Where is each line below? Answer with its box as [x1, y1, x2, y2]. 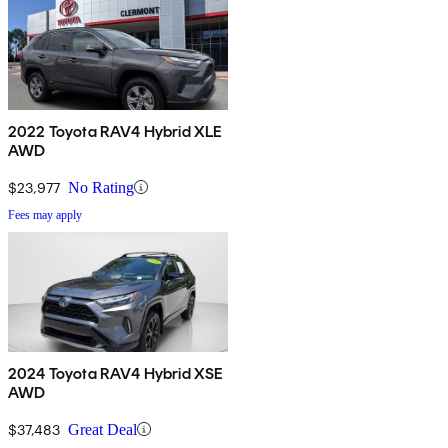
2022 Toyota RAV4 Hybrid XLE [8, 121, 223, 141]
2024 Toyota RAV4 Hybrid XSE [8, 363, 224, 383]
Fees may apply [8, 207, 82, 222]
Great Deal [68, 420, 137, 438]
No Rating [68, 178, 134, 196]
